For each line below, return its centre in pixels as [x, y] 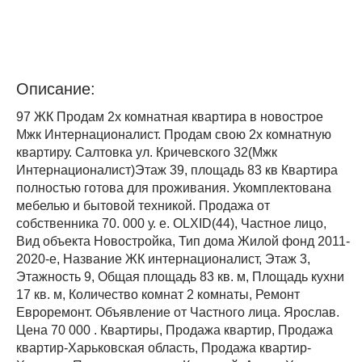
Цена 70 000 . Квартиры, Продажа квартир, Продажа [175, 330]
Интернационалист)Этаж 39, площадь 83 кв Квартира [177, 170]
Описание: [56, 89]
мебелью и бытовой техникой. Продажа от [143, 206]
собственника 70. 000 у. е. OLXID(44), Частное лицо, [171, 223]
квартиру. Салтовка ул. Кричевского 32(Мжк [147, 152]
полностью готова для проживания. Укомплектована [174, 188]
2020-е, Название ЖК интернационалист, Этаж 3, [163, 259]
